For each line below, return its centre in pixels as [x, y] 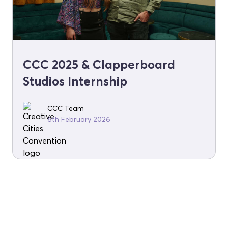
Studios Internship [75, 81]
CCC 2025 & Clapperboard [99, 65]
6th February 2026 [79, 119]
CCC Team [66, 109]
